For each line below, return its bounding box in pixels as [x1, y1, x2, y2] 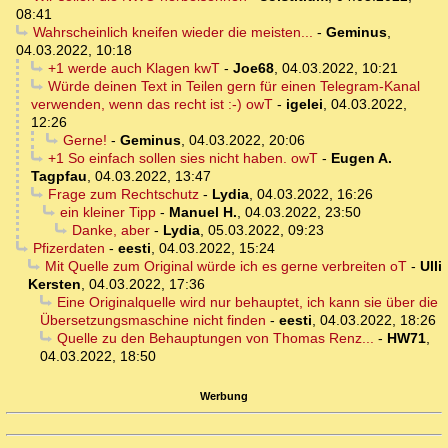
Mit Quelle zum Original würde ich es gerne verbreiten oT [44, 258, 407, 275]
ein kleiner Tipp [59, 204, 156, 221]
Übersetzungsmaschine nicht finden [40, 312, 266, 329]
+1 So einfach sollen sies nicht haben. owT [47, 150, 318, 167]
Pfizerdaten [32, 240, 105, 257]
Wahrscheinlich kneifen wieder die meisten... [32, 24, 313, 41]
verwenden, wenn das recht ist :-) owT [31, 96, 273, 113]
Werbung [200, 389, 248, 402]
